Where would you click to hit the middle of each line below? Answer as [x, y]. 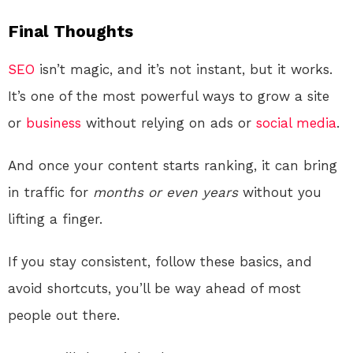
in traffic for [50, 192]
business [54, 123]
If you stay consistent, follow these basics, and [160, 261]
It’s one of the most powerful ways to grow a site [169, 96]
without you [280, 192]
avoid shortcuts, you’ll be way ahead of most [154, 288]
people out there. [64, 315]
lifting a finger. [55, 219]
